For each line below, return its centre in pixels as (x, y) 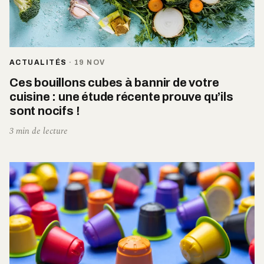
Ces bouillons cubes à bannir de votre (114, 82)
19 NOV (90, 62)
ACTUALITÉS (38, 62)
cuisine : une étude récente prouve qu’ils (121, 96)
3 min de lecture (39, 131)
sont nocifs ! (45, 110)
